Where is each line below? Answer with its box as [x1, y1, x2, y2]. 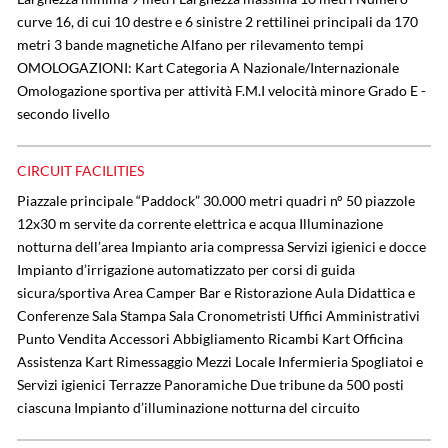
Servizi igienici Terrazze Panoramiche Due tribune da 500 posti [17, 376, 404, 394]
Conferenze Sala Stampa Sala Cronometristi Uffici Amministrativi [17, 307, 420, 325]
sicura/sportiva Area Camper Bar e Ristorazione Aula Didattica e [17, 284, 415, 302]
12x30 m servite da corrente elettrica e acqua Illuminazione [17, 215, 383, 233]
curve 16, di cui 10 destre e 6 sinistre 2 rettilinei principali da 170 [17, 12, 418, 30]
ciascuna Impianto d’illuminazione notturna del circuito [17, 399, 360, 417]
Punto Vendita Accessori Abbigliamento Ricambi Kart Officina [17, 330, 403, 348]
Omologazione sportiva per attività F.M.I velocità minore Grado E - [17, 81, 426, 99]
